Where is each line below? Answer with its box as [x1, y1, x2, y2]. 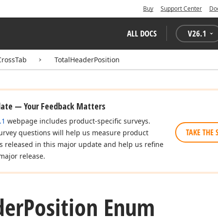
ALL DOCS [127, 28, 157, 39]
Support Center [161, 4, 202, 13]
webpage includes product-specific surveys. [5, 116, 150, 126]
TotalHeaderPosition [54, 55, 120, 64]
